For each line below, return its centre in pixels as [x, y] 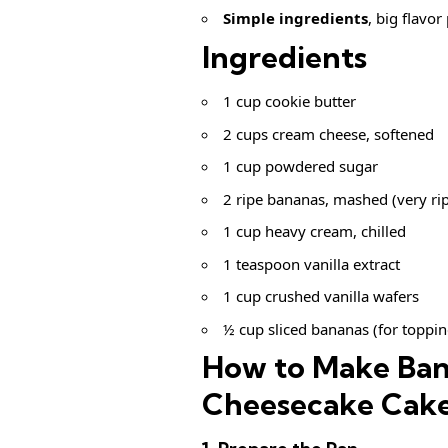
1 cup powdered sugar [300, 166]
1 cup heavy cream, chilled [314, 231]
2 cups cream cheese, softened [328, 133]
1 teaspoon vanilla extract [311, 263]
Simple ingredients [295, 18]
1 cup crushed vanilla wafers [321, 296]
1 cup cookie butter [289, 101]
